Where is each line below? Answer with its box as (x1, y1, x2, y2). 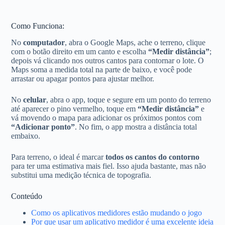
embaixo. (11, 131, 41, 140)
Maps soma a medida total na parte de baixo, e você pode (11, 65, 192, 74)
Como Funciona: (11, 21, 65, 30)
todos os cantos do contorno (105, 152, 200, 161)
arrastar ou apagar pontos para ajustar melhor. (11, 74, 155, 83)
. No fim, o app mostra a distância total (75, 122, 197, 131)
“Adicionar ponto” (11, 122, 75, 131)
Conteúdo (11, 191, 43, 200)
